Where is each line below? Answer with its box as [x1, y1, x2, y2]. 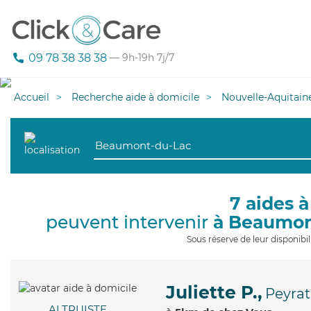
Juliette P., [166, 282, 262, 303]
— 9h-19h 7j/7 [107, 51, 174, 65]
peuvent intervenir [45, 212, 213, 233]
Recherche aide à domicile [72, 91, 199, 103]
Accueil [14, 91, 49, 103]
